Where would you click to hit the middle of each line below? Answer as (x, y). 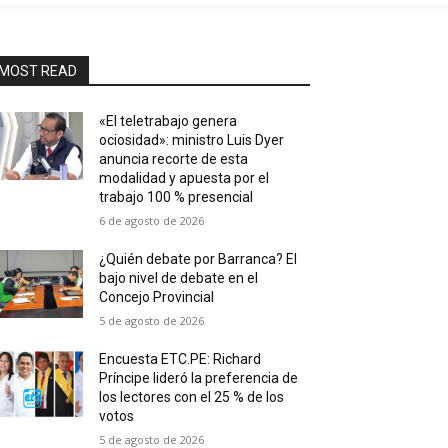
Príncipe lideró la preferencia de (199, 377)
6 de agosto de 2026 (152, 220)
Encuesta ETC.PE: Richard (180, 358)
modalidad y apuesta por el (184, 177)
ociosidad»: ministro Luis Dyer (192, 139)
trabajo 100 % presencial (176, 196)
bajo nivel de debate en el (179, 277)
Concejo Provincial (157, 296)
